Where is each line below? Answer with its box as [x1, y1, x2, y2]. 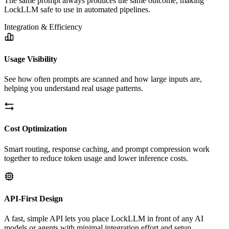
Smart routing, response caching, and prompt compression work [4, 144, 210, 153]
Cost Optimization [4, 124, 67, 133]
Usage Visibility [4, 54, 57, 63]
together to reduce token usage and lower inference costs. [4, 153, 188, 163]
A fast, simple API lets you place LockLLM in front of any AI [4, 214, 203, 223]
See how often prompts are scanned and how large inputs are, [4, 75, 202, 84]
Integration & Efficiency [4, 22, 82, 31]
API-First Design [4, 194, 63, 203]
